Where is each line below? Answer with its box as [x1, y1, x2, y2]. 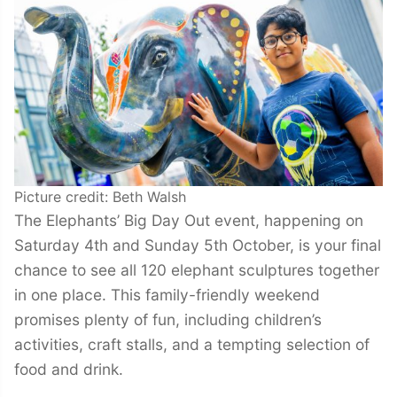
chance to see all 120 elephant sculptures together [14, 260, 379, 279]
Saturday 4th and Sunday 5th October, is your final [14, 235, 381, 254]
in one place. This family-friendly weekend [14, 284, 320, 304]
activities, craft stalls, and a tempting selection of [14, 334, 370, 354]
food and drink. [14, 359, 123, 378]
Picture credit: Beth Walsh [14, 187, 186, 206]
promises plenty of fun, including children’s [14, 309, 322, 329]
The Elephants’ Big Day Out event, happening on [14, 210, 363, 230]
